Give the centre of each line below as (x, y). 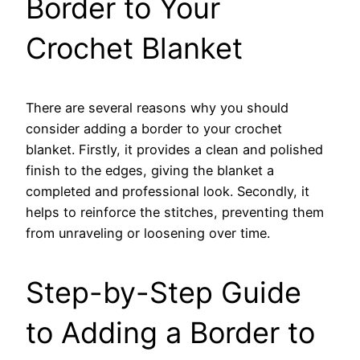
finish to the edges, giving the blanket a (150, 170)
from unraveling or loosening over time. (148, 233)
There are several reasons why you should (157, 107)
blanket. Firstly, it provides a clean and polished (174, 149)
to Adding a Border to (170, 332)
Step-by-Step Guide (164, 292)
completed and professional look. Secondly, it (168, 191)
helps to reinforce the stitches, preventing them (175, 212)
